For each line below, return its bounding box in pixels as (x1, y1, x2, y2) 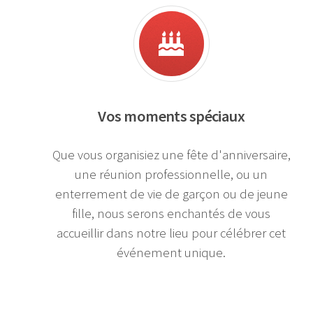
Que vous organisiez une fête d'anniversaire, (52, 146, 291, 163)
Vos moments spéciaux (98, 105, 245, 126)
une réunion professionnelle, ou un (75, 166, 268, 182)
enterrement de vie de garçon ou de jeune (54, 185, 288, 202)
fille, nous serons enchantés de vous (72, 205, 271, 221)
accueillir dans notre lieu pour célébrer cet (57, 224, 286, 241)
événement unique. (117, 244, 226, 261)
